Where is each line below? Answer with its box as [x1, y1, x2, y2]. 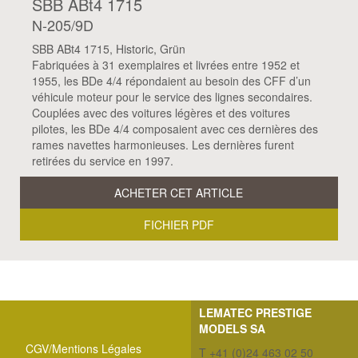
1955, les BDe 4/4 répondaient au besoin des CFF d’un [31, 72, 311, 89]
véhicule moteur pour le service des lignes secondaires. [31, 88, 312, 105]
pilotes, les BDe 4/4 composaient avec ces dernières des [31, 120, 318, 137]
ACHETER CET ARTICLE [114, 184, 244, 201]
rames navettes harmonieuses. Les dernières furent [31, 136, 294, 153]
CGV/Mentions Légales [26, 340, 141, 356]
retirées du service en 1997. [31, 152, 173, 169]
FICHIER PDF [143, 216, 214, 233]
